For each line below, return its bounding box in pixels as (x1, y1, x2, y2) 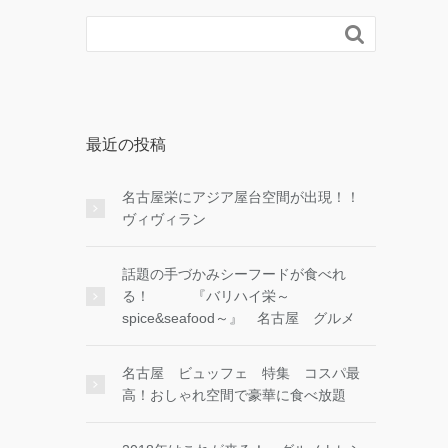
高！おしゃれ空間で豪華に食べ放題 (122, 387, 360, 403)
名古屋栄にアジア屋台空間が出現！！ (122, 189, 374, 205)
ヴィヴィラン (122, 211, 206, 227)
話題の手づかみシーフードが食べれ (122, 266, 346, 282)
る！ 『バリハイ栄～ (122, 288, 290, 304)
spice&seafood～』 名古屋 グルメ (122, 310, 355, 326)
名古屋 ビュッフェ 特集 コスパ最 (122, 365, 360, 381)
